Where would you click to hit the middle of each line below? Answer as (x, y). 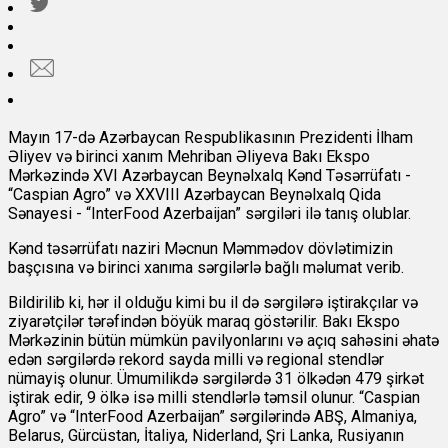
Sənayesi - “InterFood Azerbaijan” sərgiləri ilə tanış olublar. (209, 214)
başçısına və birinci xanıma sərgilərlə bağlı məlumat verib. (208, 268)
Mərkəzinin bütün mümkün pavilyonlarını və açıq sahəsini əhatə (223, 341)
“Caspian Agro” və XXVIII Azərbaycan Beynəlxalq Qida (194, 195)
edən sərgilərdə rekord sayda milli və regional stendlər (196, 360)
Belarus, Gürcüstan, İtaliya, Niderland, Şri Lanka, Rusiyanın (206, 436)
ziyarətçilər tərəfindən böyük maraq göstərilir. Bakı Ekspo (204, 322)
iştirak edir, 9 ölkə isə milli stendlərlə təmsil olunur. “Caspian (214, 398)
